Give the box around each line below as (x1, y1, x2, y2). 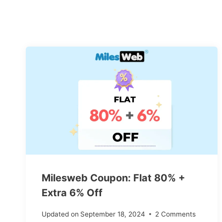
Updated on (42, 210, 79, 219)
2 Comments (155, 210, 196, 219)
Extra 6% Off (42, 186, 103, 199)
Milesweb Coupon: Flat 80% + (42, 171, 185, 184)
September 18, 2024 (80, 210, 146, 219)
